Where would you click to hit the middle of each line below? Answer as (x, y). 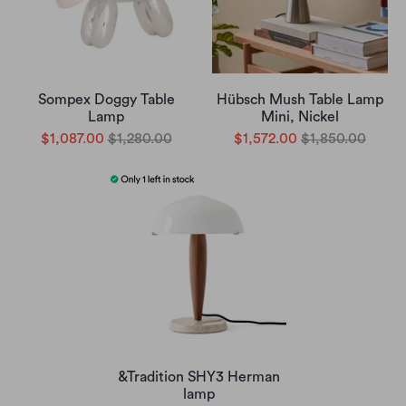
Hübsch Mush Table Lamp (300, 100)
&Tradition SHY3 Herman (198, 377)
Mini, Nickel (300, 117)
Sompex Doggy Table (106, 100)
